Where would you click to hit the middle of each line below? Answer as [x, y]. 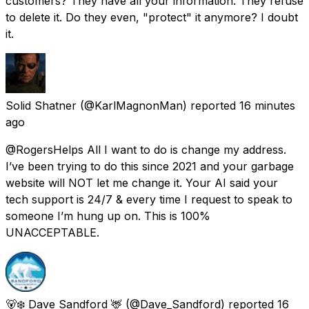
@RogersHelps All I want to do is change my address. [146, 149]
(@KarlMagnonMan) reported [158, 105]
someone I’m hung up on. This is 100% [108, 216]
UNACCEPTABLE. [52, 232]
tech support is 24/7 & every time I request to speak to [149, 199]
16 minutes [267, 105]
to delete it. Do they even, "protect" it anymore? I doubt [152, 17]
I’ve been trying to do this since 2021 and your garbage [150, 166]
